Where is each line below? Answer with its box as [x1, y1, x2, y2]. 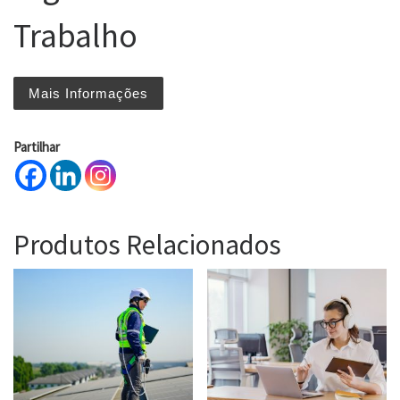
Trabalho [13, 14, 137, 57]
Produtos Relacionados [13, 227, 281, 262]
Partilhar [13, 138, 60, 156]
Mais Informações [29, 85, 148, 101]
